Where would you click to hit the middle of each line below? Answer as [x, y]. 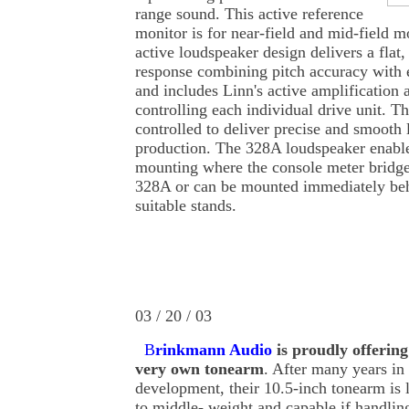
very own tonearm [199, 369]
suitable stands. [186, 206]
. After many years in [334, 369]
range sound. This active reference [249, 14]
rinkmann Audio [214, 350]
